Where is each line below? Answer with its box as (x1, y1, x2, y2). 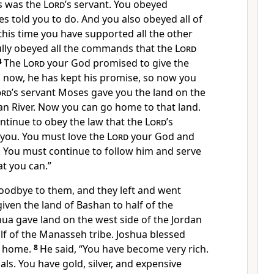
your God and (128, 130, 194, 143)
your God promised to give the (45, 56, 189, 70)
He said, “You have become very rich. (40, 242, 209, 256)
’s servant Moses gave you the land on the (12, 86, 206, 99)
